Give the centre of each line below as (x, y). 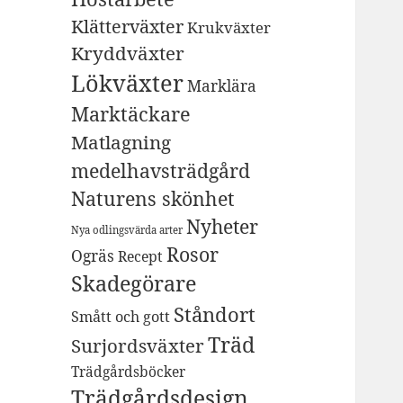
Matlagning (121, 143)
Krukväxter (229, 28)
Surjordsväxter (138, 346)
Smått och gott (121, 317)
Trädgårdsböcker (129, 372)
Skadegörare (134, 284)
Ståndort (215, 314)
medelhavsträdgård (161, 171)
